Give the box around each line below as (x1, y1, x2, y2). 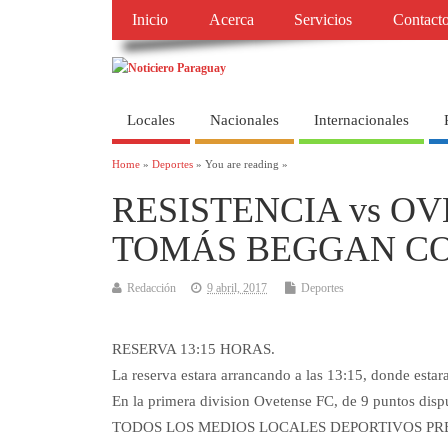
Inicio (132, 11, 169, 30)
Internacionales (314, 111, 409, 128)
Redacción (127, 281, 176, 296)
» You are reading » (193, 159, 288, 171)
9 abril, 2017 (207, 281, 267, 296)
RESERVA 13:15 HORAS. (112, 341, 275, 358)
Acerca (208, 11, 254, 30)
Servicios (294, 11, 353, 30)
